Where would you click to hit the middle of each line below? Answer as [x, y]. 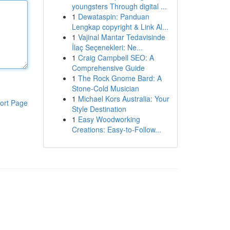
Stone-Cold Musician [105, 88]
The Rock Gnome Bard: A [120, 78]
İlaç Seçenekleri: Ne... [107, 47]
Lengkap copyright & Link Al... [120, 27]
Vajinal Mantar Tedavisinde [121, 37]
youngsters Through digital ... [119, 6]
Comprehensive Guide [108, 68]
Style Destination [99, 109]
